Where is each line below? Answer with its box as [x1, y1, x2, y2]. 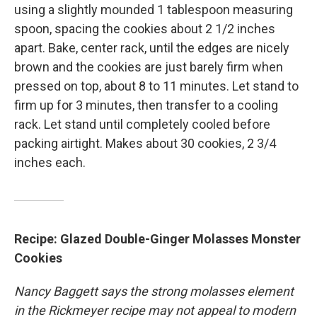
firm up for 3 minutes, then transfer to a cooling [14, 98, 278, 113]
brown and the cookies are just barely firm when [14, 59, 283, 75]
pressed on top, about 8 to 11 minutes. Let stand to [14, 79, 299, 94]
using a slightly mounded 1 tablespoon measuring [14, 2, 293, 18]
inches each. [14, 155, 86, 171]
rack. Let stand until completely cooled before [14, 117, 270, 132]
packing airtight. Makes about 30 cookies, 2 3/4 [14, 136, 276, 151]
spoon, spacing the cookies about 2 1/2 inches [14, 21, 275, 37]
